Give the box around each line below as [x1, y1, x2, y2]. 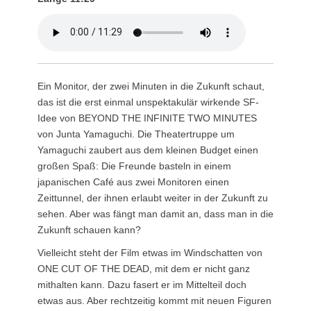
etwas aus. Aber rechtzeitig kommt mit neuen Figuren [37, 294, 271, 306]
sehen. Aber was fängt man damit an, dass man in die [37, 208, 274, 219]
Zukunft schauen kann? [37, 224, 141, 235]
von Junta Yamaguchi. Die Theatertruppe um [37, 128, 235, 140]
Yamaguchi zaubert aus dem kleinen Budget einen [37, 144, 258, 155]
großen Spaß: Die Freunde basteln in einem [37, 160, 231, 171]
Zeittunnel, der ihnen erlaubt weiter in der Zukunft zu [37, 192, 268, 203]
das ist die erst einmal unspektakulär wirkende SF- [37, 96, 259, 108]
